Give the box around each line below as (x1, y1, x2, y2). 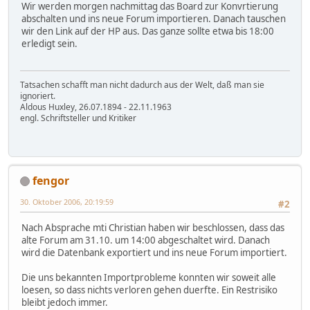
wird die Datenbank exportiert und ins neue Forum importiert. (21, 246, 287, 259)
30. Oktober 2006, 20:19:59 (20, 196, 113, 207)
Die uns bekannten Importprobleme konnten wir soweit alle (21, 271, 276, 284)
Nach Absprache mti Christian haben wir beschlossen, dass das (21, 221, 284, 235)
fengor (33, 172, 69, 188)
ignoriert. (20, 89, 55, 102)
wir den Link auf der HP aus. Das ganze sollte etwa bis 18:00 (21, 25, 274, 38)
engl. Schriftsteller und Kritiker (20, 111, 136, 124)
